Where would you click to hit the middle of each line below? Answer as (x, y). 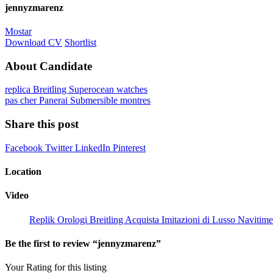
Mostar (18, 32)
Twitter (60, 147)
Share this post (42, 124)
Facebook (25, 147)
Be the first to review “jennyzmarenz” (83, 243)
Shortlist (80, 43)
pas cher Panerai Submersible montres (78, 101)
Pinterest (129, 147)
